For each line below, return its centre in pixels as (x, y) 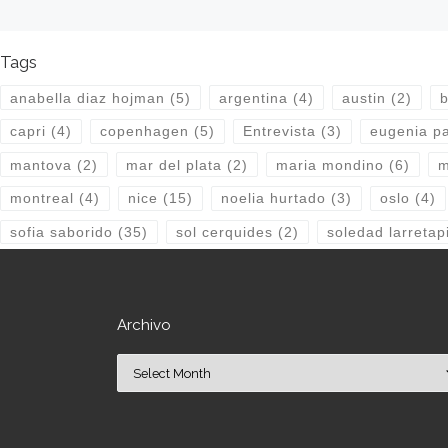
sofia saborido (61, 231)
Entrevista (279, 131)
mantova (40, 164)
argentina (253, 97)
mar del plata (173, 164)
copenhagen (144, 131)
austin (363, 97)
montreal (41, 198)
